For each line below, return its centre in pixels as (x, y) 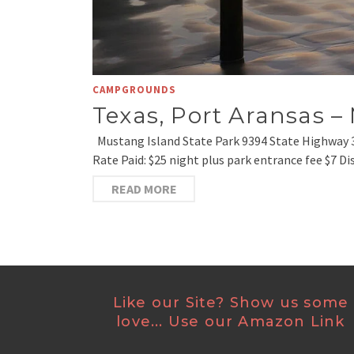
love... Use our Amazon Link (231, 322)
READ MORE (144, 189)
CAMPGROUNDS (134, 90)
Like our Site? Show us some (231, 303)
